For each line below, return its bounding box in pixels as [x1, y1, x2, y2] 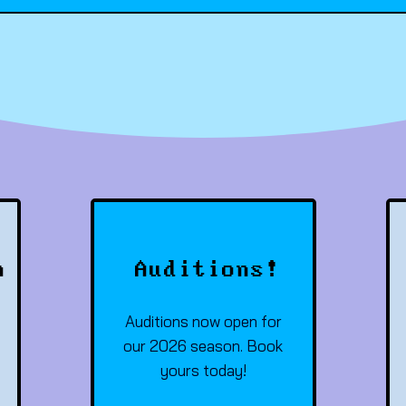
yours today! [159, 361, 246, 380]
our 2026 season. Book [123, 336, 283, 355]
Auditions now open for [124, 312, 282, 331]
